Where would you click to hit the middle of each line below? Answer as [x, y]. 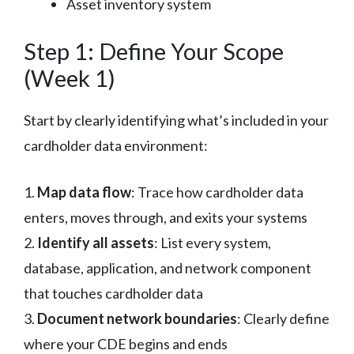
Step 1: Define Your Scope [154, 51]
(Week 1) [70, 77]
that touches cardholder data [113, 293]
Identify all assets [96, 242]
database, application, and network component [168, 267]
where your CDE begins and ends [126, 343]
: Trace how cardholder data [217, 192]
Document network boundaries [137, 318]
